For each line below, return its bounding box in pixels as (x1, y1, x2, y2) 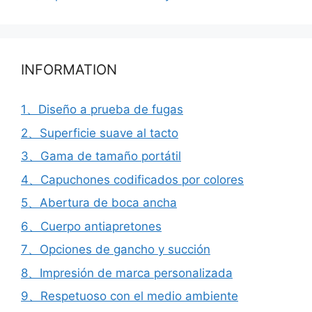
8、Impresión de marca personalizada (21, 265, 233, 280)
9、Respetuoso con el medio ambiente (21, 289, 238, 303)
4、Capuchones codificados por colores (21, 172, 244, 187)
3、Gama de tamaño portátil (21, 149, 181, 163)
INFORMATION (21, 61, 117, 78)
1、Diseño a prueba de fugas (21, 102, 183, 116)
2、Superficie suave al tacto (21, 125, 178, 140)
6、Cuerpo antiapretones (21, 219, 162, 233)
